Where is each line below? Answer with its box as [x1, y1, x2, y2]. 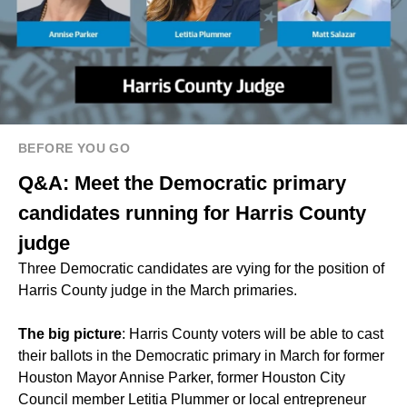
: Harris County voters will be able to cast [122, 325, 383, 342]
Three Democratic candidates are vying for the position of [18, 260, 384, 276]
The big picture [18, 325, 122, 342]
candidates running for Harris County [18, 201, 366, 224]
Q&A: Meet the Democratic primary [18, 171, 346, 194]
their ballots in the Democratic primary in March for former [18, 347, 384, 363]
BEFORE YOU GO [18, 140, 131, 155]
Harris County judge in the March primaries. [18, 282, 297, 298]
